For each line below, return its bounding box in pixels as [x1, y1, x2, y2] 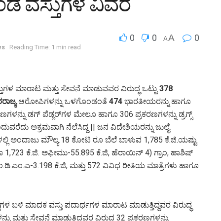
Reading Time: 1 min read [9, 43, 81, 51]
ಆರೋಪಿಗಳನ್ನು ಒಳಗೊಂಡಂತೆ [16, 96, 109, 106]
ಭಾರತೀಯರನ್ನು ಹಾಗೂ [122, 96, 191, 106]
